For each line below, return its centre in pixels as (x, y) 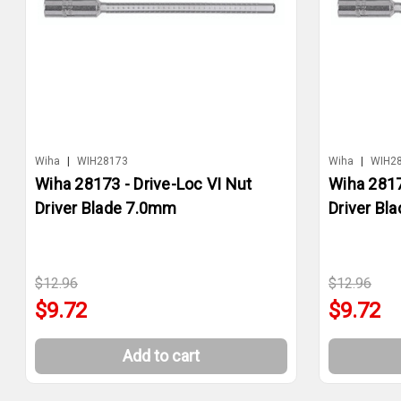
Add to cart (161, 355)
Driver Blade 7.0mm (106, 208)
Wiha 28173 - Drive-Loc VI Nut (144, 183)
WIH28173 (102, 161)
